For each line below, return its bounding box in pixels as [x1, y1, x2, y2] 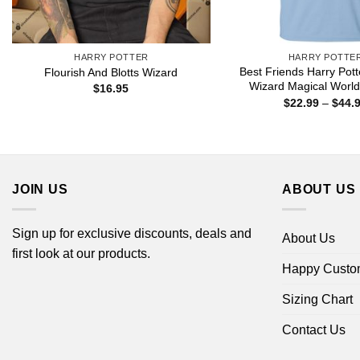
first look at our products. [12, 246, 150, 260]
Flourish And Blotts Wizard [44, 65, 178, 79]
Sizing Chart [282, 292, 353, 306]
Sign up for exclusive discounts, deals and [12, 226, 252, 240]
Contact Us [282, 322, 346, 337]
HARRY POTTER [74, 52, 149, 63]
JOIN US [12, 182, 68, 197]
